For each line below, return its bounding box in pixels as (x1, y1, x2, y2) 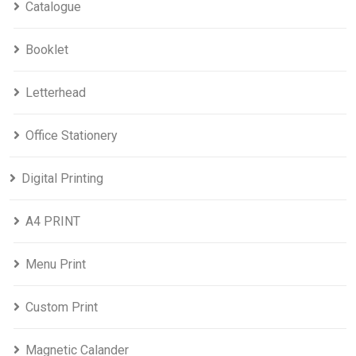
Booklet (25, 42, 68, 58)
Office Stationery (25, 128, 118, 144)
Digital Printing (21, 171, 103, 187)
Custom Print (25, 300, 98, 315)
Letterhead (25, 85, 86, 101)
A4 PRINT (25, 214, 80, 230)
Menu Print (25, 257, 86, 273)
